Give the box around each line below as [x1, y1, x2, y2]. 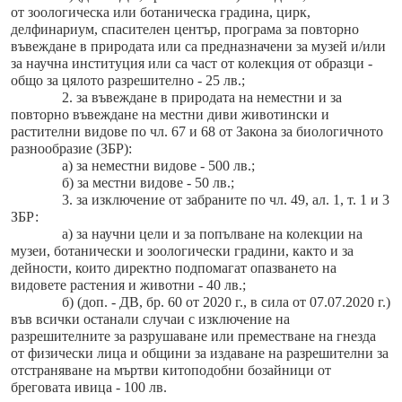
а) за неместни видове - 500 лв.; [61, 158, 255, 174]
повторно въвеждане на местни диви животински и [11, 107, 329, 123]
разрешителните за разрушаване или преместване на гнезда [11, 328, 376, 345]
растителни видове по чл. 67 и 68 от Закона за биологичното [11, 124, 383, 140]
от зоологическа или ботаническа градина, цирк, [11, 4, 310, 21]
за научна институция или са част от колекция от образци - [11, 56, 372, 72]
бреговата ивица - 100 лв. [11, 380, 167, 396]
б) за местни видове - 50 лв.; [61, 175, 234, 191]
